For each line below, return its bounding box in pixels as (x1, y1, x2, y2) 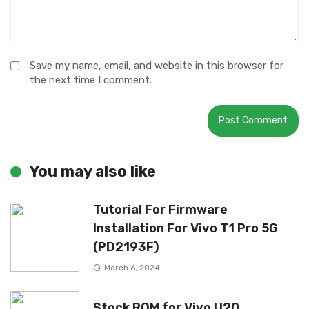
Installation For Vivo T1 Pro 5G (93, 221, 278, 235)
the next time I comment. (30, 74, 152, 86)
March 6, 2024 (103, 263, 160, 273)
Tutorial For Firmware (93, 202, 228, 217)
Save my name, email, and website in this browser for (30, 59, 283, 72)
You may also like (30, 162, 156, 181)
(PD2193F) (93, 239, 159, 254)
